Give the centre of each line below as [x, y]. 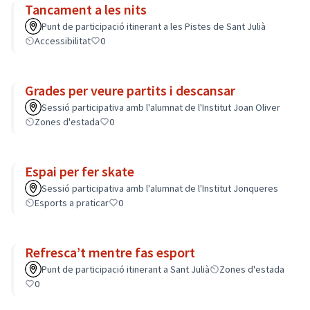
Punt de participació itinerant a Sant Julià [126, 269]
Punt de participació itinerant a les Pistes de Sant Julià [154, 26]
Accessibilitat [63, 41]
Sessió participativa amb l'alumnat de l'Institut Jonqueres [160, 188]
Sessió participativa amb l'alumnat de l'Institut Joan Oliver [161, 107]
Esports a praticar [72, 203]
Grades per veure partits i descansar [130, 90]
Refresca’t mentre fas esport [110, 252]
